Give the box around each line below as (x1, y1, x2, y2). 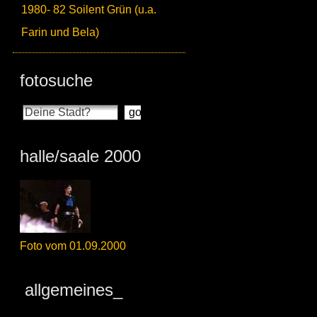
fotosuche (20, 71, 93, 90)
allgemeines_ (20, 280, 122, 299)
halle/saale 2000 (20, 146, 141, 166)
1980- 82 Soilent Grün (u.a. (21, 4, 156, 16)
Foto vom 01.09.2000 (20, 240, 126, 252)
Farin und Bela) (21, 26, 99, 38)
